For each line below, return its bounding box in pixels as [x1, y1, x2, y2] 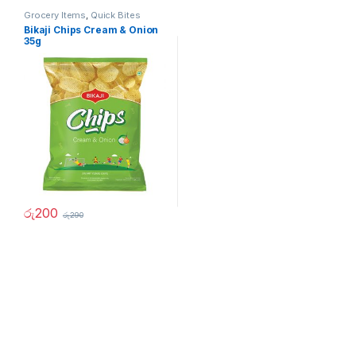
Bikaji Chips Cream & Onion [23, 23, 159, 36]
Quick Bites [90, 10, 141, 21]
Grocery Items [23, 10, 87, 21]
